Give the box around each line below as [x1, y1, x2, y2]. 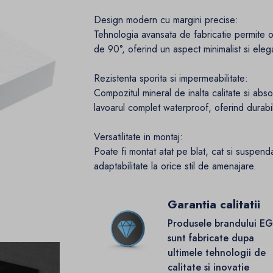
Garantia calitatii [168, 196, 261, 213]
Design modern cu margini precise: [94, 13, 239, 27]
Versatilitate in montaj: [94, 130, 183, 144]
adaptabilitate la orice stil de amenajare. [94, 159, 257, 174]
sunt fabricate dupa [168, 231, 255, 246]
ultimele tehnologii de [168, 246, 266, 260]
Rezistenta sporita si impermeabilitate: [94, 71, 249, 86]
